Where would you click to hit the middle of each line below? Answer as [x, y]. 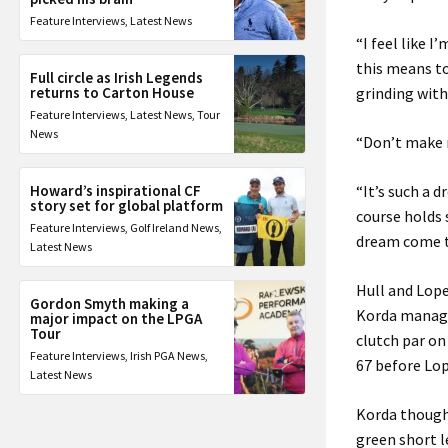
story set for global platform [126, 206]
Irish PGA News [167, 356]
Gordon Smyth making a [109, 304]
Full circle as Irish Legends [116, 78]
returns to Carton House [112, 93]
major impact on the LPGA [116, 319]
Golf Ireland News [174, 228]
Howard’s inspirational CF [115, 191]
